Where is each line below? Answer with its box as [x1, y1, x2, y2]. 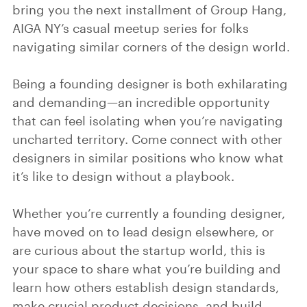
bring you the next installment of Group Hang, [12, 2, 286, 17]
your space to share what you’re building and [12, 261, 281, 276]
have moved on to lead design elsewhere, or [12, 224, 274, 239]
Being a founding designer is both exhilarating [12, 76, 288, 91]
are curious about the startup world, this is [12, 243, 265, 258]
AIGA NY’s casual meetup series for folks [12, 21, 249, 36]
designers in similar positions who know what [12, 150, 284, 165]
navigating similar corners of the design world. [12, 39, 290, 54]
